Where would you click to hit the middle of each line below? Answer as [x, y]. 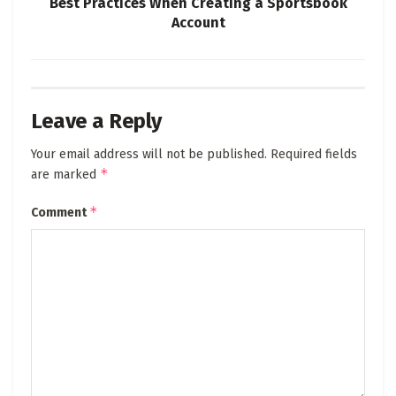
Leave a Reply [96, 121]
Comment [60, 212]
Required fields [314, 154]
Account [198, 22]
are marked [65, 174]
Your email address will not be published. [149, 154]
